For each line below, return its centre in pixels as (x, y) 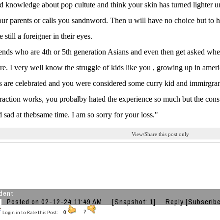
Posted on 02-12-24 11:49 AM (59, 202)
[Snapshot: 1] (134, 202)
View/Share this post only (160, 134)
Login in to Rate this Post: (33, 213)
